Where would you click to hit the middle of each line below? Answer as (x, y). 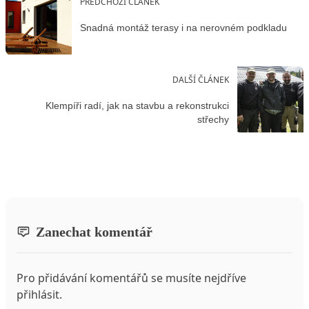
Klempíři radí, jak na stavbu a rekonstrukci (137, 106)
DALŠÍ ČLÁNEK (201, 80)
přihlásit (38, 294)
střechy (213, 120)
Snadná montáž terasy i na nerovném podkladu (183, 27)
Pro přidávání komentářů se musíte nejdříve (131, 278)
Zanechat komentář (94, 231)
